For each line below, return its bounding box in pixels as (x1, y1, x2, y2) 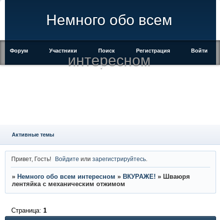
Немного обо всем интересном (17, 173, 115, 181)
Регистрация (136, 48, 170, 54)
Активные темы (11, 132, 54, 137)
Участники (49, 48, 77, 54)
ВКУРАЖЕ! (122, 173, 156, 181)
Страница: (11, 206, 43, 214)
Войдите (55, 155, 80, 162)
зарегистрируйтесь (92, 155, 146, 162)
